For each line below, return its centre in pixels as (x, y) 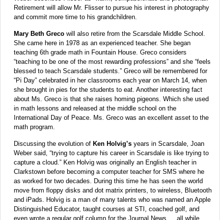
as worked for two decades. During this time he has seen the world (108, 181)
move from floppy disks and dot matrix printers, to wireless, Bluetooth (113, 190)
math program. (34, 127)
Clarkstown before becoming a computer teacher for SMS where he (109, 171)
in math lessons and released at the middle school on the (95, 108)
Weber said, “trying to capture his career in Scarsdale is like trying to (111, 153)
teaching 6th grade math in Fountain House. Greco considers (100, 52)
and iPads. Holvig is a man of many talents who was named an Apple (112, 199)
